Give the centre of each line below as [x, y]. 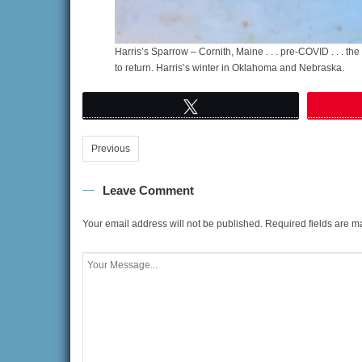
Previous [111, 148]
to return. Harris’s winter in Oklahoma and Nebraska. [229, 67]
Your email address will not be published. [173, 223]
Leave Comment [148, 190]
